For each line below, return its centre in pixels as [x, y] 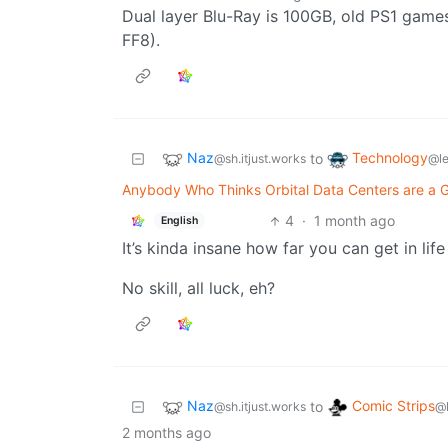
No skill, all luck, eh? [198, 288]
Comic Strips [393, 406]
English [179, 220]
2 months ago [166, 433]
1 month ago [354, 221]
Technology [390, 158]
